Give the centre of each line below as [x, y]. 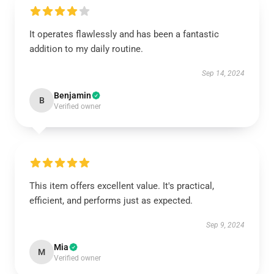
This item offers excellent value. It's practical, [122, 186]
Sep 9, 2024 [225, 225]
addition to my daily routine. [86, 49]
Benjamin [72, 95]
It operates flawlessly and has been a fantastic [124, 34]
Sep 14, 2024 [223, 73]
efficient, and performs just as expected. [111, 201]
